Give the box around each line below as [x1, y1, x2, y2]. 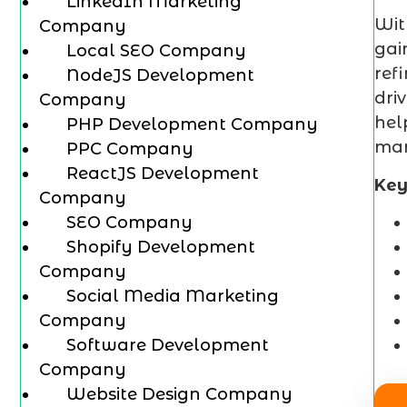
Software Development [66, 335, 269, 355]
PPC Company [66, 139, 194, 159]
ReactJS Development [66, 164, 259, 184]
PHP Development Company [66, 114, 318, 134]
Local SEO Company [66, 41, 246, 61]
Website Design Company [66, 384, 293, 404]
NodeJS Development [66, 65, 254, 85]
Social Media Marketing [66, 286, 279, 306]
